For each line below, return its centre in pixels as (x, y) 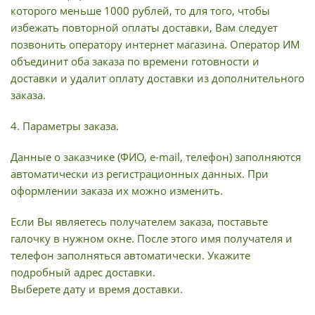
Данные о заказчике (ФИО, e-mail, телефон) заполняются (156, 157)
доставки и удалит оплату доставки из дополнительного (157, 78)
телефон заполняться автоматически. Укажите (130, 255)
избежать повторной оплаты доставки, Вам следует (144, 27)
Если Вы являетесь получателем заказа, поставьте (139, 221)
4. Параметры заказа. (65, 126)
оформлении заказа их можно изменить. (117, 191)
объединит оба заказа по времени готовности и (135, 61)
